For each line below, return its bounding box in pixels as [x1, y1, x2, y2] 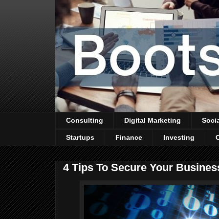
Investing [163, 133, 195, 142]
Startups [66, 133, 94, 142]
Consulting [66, 116, 103, 125]
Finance [115, 133, 142, 142]
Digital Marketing [124, 116, 181, 125]
